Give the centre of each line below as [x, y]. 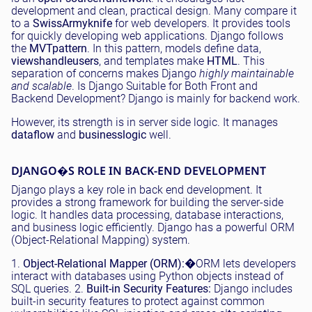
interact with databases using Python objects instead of [147, 276]
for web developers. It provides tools [201, 23]
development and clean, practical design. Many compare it [154, 10]
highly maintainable [247, 73]
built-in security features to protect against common [138, 301]
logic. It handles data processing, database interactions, [147, 214]
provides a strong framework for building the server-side [147, 202]
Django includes [252, 288]
